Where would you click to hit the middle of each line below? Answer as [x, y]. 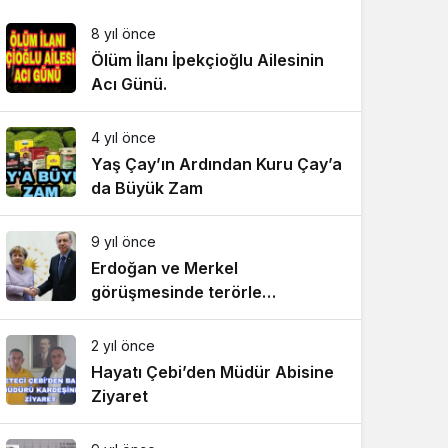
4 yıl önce [123, 137]
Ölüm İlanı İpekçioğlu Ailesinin [207, 60]
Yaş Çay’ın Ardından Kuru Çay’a [216, 164]
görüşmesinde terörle [176, 292]
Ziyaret [119, 396]
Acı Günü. [129, 84]
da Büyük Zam [147, 188]
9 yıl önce [123, 241]
